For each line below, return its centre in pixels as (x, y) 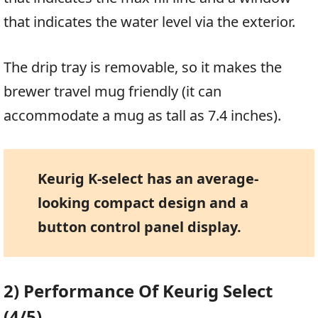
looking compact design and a (143, 203)
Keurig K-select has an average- (148, 179)
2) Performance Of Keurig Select (138, 291)
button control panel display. (139, 227)
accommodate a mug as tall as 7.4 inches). (142, 116)
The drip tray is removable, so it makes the (143, 67)
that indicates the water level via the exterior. (149, 22)
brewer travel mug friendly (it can (113, 92)
